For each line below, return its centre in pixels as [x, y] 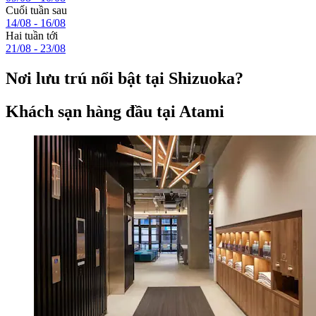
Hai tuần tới [32, 36]
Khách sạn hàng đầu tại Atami [115, 111]
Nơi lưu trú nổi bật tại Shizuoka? [124, 79]
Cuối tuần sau [36, 11]
